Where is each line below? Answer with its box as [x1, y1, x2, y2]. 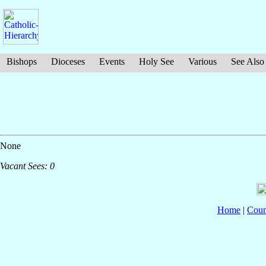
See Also [231, 56, 264, 66]
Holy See [139, 56, 174, 66]
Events [99, 56, 125, 66]
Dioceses [51, 56, 85, 66]
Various [188, 56, 217, 66]
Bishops [7, 56, 37, 66]
